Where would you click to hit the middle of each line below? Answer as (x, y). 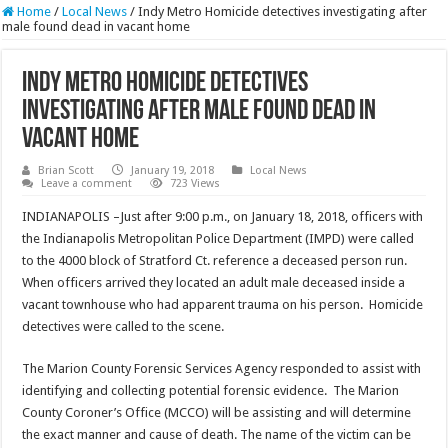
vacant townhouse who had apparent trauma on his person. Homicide (223, 305)
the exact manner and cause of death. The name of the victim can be (217, 435)
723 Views (195, 184)
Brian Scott (66, 171)
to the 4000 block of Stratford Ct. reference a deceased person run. (216, 261)
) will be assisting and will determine (308, 413)
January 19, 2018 (173, 171)
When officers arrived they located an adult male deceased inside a (214, 283)
